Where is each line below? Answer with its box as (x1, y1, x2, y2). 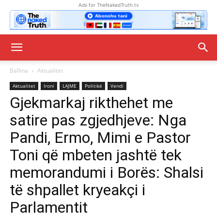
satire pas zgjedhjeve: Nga (10, 111, 186, 129)
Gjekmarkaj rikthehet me (10, 93, 173, 112)
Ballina (10, 66, 28, 75)
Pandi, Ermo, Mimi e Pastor (10, 128, 191, 147)
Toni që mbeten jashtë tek (10, 146, 182, 164)
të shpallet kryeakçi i (10, 181, 145, 199)
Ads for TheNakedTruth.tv (78, 2, 139, 8)
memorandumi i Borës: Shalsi (10, 163, 203, 182)
